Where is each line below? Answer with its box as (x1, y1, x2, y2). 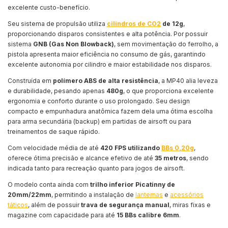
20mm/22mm (8, 191, 51, 199)
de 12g (161, 20, 183, 28)
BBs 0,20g (161, 144, 194, 152)
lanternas (135, 191, 163, 199)
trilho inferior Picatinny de (90, 181, 175, 189)
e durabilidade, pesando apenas (8, 87, 106, 95)
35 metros (155, 154, 186, 162)
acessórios (170, 191, 204, 199)
